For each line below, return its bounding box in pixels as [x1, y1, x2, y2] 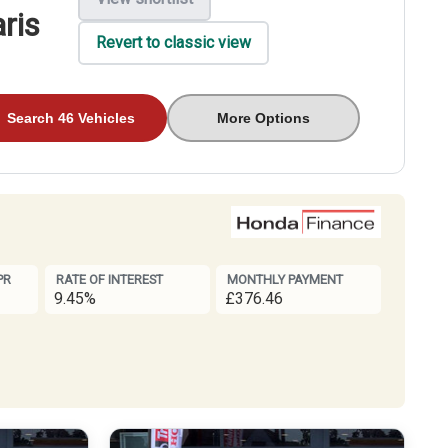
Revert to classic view [95, 33, 251, 53]
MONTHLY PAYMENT [226, 272, 343, 288]
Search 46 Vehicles [7, 109, 136, 126]
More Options [217, 109, 311, 126]
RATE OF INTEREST [55, 272, 163, 288]
